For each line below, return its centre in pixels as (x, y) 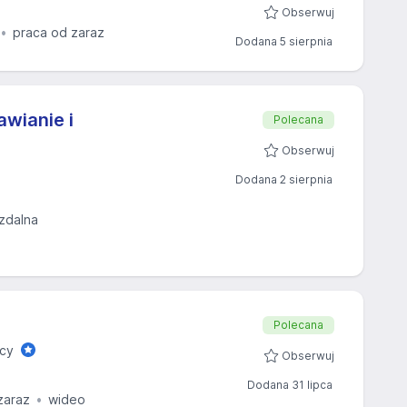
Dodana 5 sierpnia (284, 41)
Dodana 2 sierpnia (284, 179)
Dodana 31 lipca (290, 385)
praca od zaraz (59, 32)
